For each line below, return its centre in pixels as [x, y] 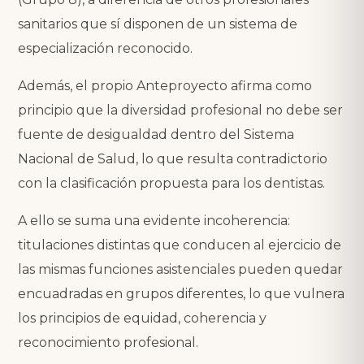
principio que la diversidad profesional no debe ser [180, 110]
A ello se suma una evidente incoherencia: [154, 220]
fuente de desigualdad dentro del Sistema [156, 134]
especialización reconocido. [105, 48]
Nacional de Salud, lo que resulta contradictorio [173, 158]
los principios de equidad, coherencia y [142, 318]
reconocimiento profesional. [108, 342]
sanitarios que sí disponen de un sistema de [158, 24]
